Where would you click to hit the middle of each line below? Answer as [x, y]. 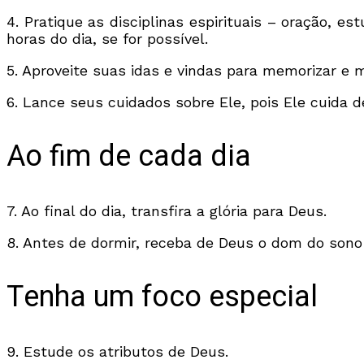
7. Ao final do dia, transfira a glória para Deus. [167, 211]
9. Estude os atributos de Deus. [117, 351]
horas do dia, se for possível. [107, 39]
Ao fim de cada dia [129, 157]
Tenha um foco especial [162, 297]
